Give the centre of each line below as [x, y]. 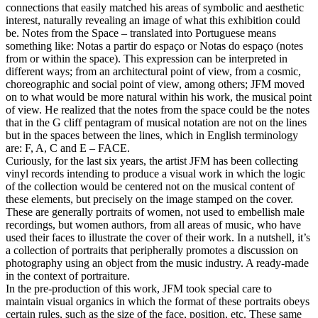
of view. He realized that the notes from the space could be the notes [158, 109]
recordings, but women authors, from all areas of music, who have [153, 224]
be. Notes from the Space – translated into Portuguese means [141, 33]
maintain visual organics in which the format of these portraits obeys [158, 301]
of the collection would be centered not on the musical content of [150, 186]
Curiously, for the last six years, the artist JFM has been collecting [152, 160]
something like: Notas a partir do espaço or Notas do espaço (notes [154, 45]
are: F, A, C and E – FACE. [68, 148]
